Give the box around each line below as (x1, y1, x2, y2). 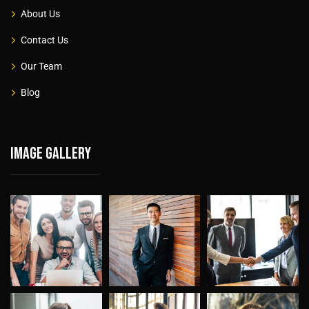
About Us (21, 8, 60, 19)
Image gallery (10, 143, 91, 163)
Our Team (21, 60, 62, 72)
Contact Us (21, 34, 68, 46)
